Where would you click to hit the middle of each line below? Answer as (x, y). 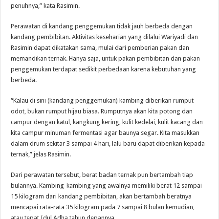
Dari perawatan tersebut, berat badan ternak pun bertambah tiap (102, 175)
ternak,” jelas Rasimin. (41, 154)
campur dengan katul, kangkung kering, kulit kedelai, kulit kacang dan (107, 122)
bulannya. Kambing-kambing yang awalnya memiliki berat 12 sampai (107, 186)
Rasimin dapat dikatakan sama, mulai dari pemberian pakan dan (100, 48)
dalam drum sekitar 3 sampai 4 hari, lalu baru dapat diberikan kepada (108, 144)
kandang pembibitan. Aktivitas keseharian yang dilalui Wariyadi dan (105, 37)
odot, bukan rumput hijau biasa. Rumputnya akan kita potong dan (102, 111)
